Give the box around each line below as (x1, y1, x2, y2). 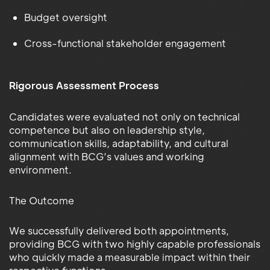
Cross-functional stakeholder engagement (24, 36, 226, 49)
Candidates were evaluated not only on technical (9, 110, 240, 123)
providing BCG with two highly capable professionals (9, 237, 260, 250)
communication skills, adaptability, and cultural (9, 136, 228, 149)
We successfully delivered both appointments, (9, 224, 229, 237)
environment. (9, 163, 72, 176)
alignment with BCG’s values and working (9, 149, 204, 163)
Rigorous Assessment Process (9, 78, 159, 92)
